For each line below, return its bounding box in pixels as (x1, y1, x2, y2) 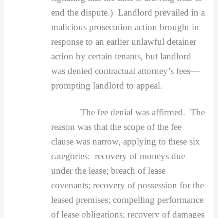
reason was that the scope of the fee (51, 122, 182, 132)
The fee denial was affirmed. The (51, 107, 205, 118)
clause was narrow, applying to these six (51, 136, 200, 147)
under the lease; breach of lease (51, 165, 165, 176)
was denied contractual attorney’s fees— (51, 65, 200, 76)
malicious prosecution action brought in (51, 21, 199, 32)
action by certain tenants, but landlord (51, 51, 191, 61)
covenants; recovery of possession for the (51, 180, 204, 191)
